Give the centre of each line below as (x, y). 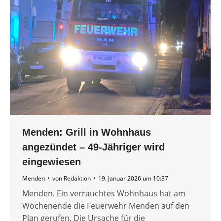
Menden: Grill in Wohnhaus (87, 132)
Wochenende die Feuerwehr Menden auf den (106, 205)
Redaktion (77, 178)
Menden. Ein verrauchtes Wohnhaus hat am (104, 193)
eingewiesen (52, 162)
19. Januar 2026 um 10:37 (133, 178)
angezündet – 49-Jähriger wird (93, 147)
